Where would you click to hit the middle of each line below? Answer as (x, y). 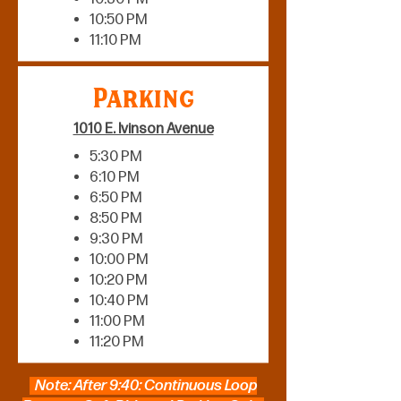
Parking (143, 102)
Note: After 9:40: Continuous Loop (143, 386)
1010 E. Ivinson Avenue (143, 129)
